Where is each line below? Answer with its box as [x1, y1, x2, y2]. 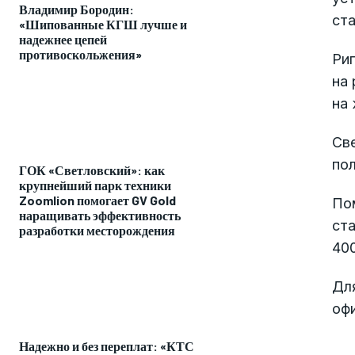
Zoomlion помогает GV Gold [19, 192, 176, 208]
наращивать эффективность [19, 207, 181, 223]
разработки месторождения [19, 222, 175, 238]
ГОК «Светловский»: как [19, 162, 165, 177]
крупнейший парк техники [19, 177, 171, 193]
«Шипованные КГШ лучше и [19, 16, 187, 32]
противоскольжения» [19, 46, 142, 62]
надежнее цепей [19, 31, 107, 47]
